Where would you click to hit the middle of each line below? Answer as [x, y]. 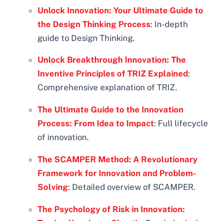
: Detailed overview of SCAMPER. [132, 187]
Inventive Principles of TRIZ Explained [113, 74]
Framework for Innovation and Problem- [117, 173]
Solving [53, 187]
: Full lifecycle [181, 124]
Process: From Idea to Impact [96, 124]
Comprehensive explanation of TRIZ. [108, 88]
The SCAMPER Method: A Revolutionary [118, 160]
